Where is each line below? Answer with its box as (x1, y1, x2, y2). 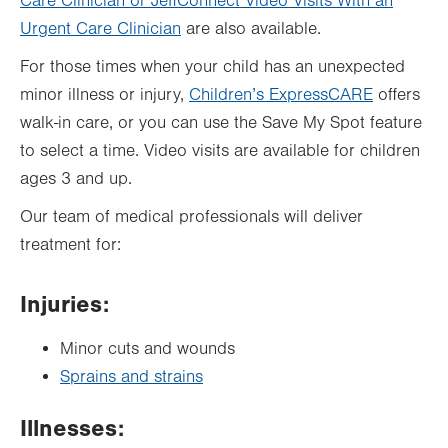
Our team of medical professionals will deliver (20, 206, 363, 227)
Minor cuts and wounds (60, 338, 235, 359)
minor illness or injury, (20, 84, 189, 105)
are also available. (181, 18, 321, 39)
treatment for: (20, 234, 121, 255)
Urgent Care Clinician (20, 18, 181, 39)
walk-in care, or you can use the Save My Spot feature (20, 112, 422, 133)
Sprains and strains (60, 366, 203, 387)
